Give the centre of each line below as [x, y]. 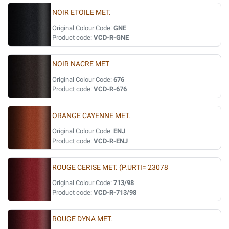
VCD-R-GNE [111, 38]
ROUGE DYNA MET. [82, 219]
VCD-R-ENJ [111, 141]
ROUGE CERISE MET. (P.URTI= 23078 [110, 167]
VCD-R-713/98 [115, 192]
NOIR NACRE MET [81, 64]
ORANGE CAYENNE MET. [91, 116]
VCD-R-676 [110, 89]
